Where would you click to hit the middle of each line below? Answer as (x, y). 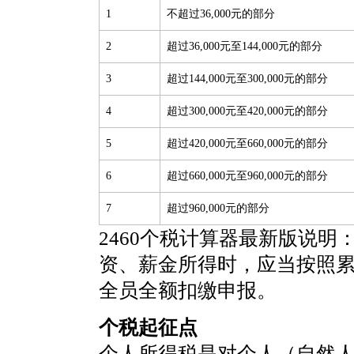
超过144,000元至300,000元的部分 (247, 79)
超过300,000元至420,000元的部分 (247, 111)
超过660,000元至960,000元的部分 (247, 176)
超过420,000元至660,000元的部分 (247, 143)
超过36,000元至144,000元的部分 (245, 46)
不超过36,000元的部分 (221, 14)
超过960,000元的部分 (218, 208)
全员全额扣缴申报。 (188, 290)
